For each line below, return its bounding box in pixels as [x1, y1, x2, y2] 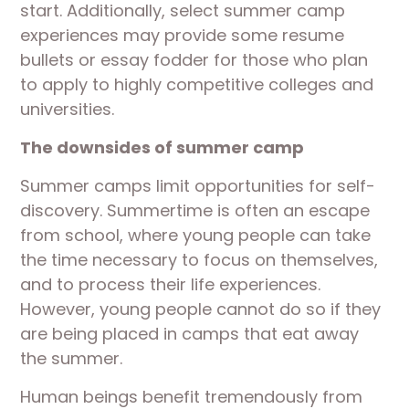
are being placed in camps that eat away [20, 322, 360, 345]
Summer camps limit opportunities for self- [20, 174, 376, 197]
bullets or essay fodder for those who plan [20, 48, 369, 71]
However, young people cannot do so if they [20, 298, 382, 320]
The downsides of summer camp [20, 136, 305, 159]
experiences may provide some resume [20, 24, 345, 47]
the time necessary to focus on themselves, [20, 248, 379, 271]
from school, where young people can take [20, 224, 372, 246]
